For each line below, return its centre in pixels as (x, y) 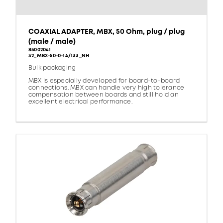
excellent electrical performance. (80, 102)
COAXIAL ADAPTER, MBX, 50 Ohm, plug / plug (107, 32)
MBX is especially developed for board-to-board (104, 81)
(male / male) (52, 42)
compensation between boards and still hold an (104, 95)
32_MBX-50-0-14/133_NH (59, 56)
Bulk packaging (52, 68)
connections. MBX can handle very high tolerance (107, 88)
